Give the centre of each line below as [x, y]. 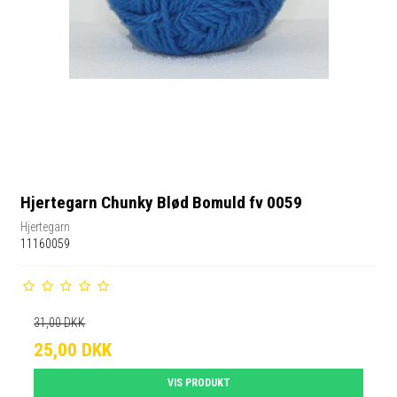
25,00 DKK [73, 350]
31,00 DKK [60, 322]
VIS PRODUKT [198, 382]
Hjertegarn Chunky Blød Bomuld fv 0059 [162, 203]
